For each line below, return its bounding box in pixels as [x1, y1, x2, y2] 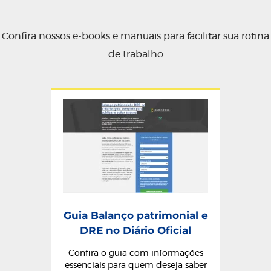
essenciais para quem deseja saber [64, 261, 207, 270]
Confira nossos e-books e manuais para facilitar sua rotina [2, 31, 269, 41]
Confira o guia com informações [68, 249, 203, 258]
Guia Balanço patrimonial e [63, 209, 208, 221]
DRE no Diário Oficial [80, 224, 191, 237]
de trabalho [108, 50, 163, 59]
